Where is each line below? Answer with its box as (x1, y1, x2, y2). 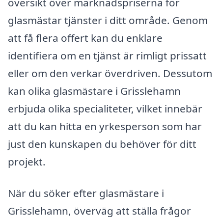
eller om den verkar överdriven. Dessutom (8, 66, 212, 81)
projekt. (8, 155, 46, 169)
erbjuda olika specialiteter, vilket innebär (8, 102, 202, 116)
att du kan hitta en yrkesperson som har (8, 119, 202, 134)
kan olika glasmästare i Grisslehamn (8, 84, 181, 98)
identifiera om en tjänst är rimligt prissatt (8, 49, 207, 63)
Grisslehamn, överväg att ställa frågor (8, 204, 191, 218)
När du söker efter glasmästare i (8, 186, 164, 200)
